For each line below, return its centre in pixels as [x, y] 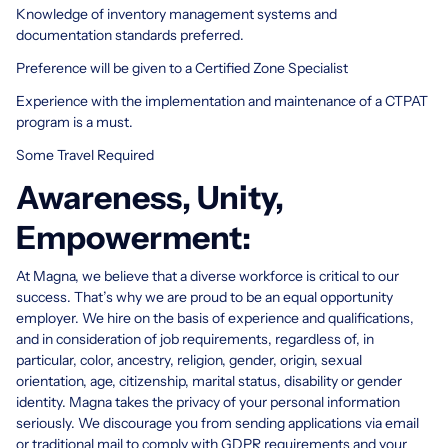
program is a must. [74, 121]
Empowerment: [133, 237]
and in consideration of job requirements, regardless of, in [195, 338]
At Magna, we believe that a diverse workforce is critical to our [207, 275]
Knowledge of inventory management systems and [176, 13]
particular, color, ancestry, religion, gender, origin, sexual [189, 359]
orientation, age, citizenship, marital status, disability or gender [209, 380]
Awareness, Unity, [150, 197]
